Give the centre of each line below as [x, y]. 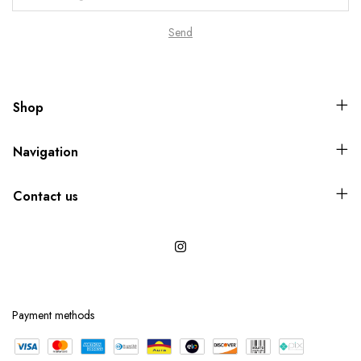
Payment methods [53, 315]
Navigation [46, 152]
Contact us [46, 197]
